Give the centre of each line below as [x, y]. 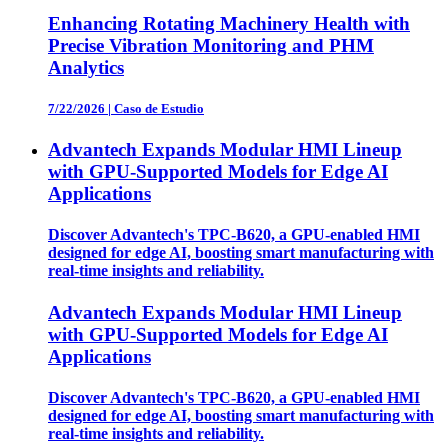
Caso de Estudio [159, 108]
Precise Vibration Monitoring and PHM [211, 45]
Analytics [86, 67]
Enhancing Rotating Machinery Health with [229, 23]
